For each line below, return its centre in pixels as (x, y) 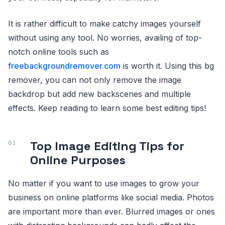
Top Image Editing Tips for (107, 146)
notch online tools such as (59, 51)
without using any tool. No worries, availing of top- (105, 37)
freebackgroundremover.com (64, 66)
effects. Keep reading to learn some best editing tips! (107, 108)
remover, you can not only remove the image (95, 80)
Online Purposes (78, 160)
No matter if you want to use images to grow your (104, 183)
